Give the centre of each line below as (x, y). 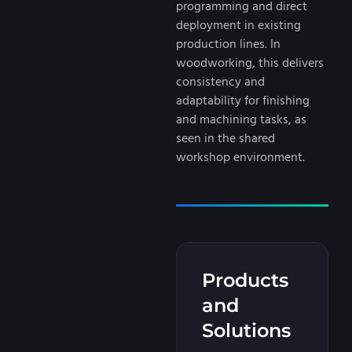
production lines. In (228, 44)
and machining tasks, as (241, 119)
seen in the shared (225, 138)
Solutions (246, 330)
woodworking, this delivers (250, 62)
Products (245, 280)
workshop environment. (240, 157)
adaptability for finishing (243, 100)
